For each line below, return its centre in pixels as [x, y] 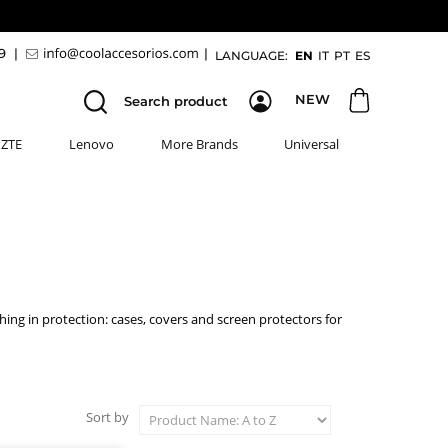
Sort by [107, 416]
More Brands [199, 144]
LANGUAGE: [251, 55]
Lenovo [92, 144]
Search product [175, 101]
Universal [312, 144]
